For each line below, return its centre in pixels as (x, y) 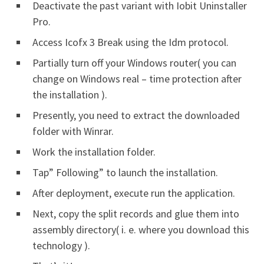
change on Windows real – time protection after (137, 79)
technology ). (61, 245)
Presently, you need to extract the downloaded (136, 115)
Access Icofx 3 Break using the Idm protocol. (131, 42)
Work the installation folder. (94, 152)
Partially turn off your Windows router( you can (134, 63)
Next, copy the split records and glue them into (136, 214)
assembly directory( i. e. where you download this (141, 230)
